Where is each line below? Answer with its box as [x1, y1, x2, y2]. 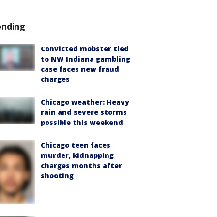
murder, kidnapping [41, 151, 114, 160]
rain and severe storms [41, 108, 127, 117]
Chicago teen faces [41, 140, 110, 150]
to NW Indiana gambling [41, 54, 130, 63]
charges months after [41, 161, 122, 170]
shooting [41, 171, 74, 180]
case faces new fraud [41, 64, 119, 74]
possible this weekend [41, 118, 123, 127]
